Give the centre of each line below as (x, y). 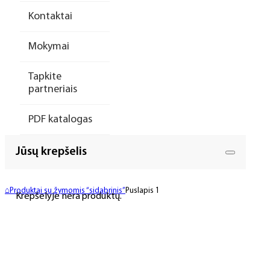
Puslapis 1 (143, 191)
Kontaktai (50, 17)
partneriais (52, 89)
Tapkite (45, 77)
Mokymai (49, 47)
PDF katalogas (60, 120)
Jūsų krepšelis (52, 152)
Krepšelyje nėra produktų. (69, 196)
